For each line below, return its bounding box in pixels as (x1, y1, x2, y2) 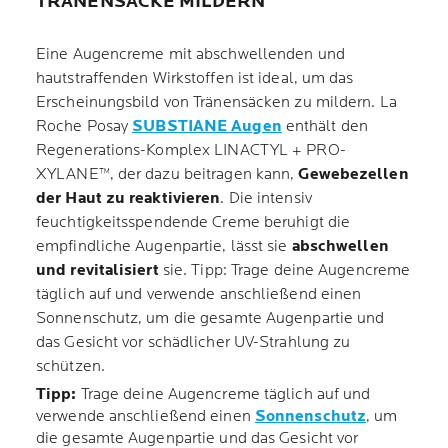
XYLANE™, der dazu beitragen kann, (36, 165, 299, 184)
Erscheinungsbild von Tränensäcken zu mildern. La (36, 93, 397, 112)
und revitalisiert (36, 261, 163, 280)
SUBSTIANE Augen (132, 117, 282, 136)
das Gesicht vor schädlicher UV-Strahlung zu (36, 333, 351, 352)
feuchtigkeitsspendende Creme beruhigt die (36, 213, 351, 232)
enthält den (281, 117, 368, 136)
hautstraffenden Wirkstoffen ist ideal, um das (36, 69, 354, 88)
